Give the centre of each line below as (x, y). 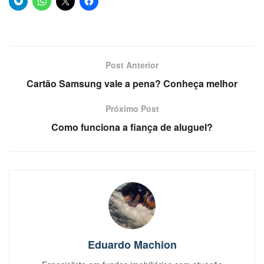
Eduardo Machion (132, 244)
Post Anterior (132, 65)
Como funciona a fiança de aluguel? (132, 127)
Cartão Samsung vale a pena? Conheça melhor (132, 83)
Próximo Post (132, 108)
